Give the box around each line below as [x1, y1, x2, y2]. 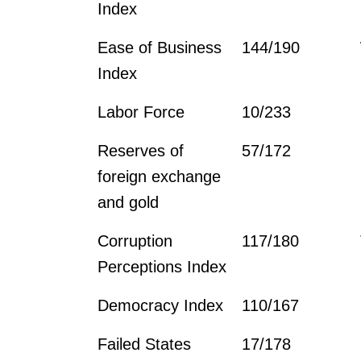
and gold [98, 193, 160, 211]
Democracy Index [98, 296, 224, 314]
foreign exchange [98, 167, 222, 185]
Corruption [98, 231, 173, 250]
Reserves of [98, 141, 185, 160]
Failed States [98, 334, 192, 353]
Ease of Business [98, 38, 222, 56]
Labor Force [98, 102, 185, 121]
